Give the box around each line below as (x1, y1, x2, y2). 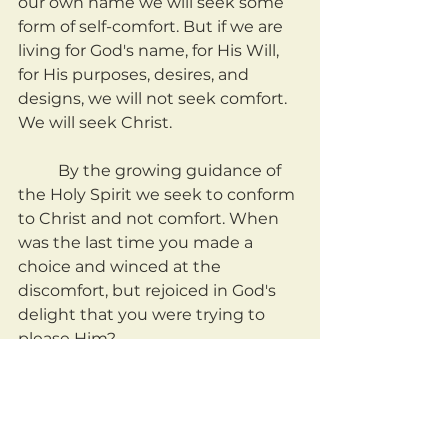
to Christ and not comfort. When (18, 209, 283, 229)
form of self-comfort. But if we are (18, 17, 287, 37)
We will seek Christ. (18, 113, 172, 133)
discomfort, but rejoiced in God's (18, 281, 280, 301)
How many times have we (18, 377, 58, 397)
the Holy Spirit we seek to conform (18, 185, 299, 205)
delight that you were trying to (18, 305, 269, 325)
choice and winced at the (18, 257, 225, 277)
